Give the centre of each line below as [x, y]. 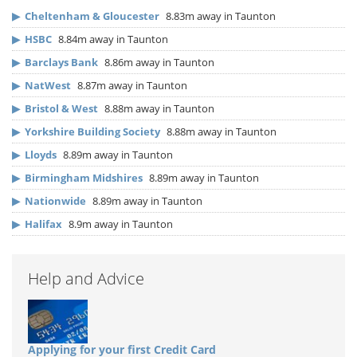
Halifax [43, 224]
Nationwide [55, 201]
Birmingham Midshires [84, 178]
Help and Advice [86, 279]
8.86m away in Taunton [158, 63]
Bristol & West [61, 109]
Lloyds [41, 155]
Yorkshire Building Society [92, 132]
